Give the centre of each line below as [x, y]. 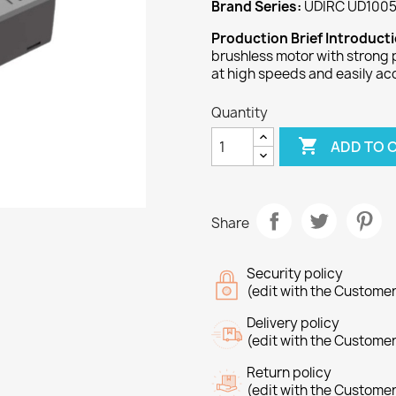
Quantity [240, 113]
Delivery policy [293, 323]
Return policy [289, 373]
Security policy [295, 274]
